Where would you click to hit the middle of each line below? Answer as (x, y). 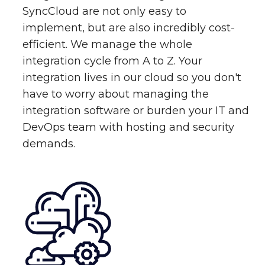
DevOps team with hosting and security (129, 127)
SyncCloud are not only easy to (105, 12)
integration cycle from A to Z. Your (113, 61)
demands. (49, 144)
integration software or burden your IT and (136, 111)
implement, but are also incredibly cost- (129, 28)
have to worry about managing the (116, 94)
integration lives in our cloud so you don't (132, 78)
